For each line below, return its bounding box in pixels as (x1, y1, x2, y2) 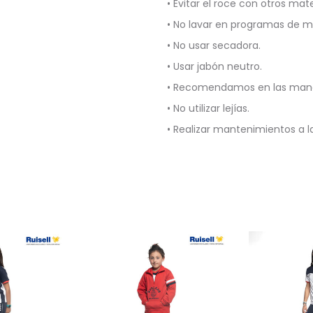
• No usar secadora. (167, 38, 261, 52)
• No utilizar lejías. (167, 101, 249, 115)
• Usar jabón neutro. (167, 59, 262, 73)
